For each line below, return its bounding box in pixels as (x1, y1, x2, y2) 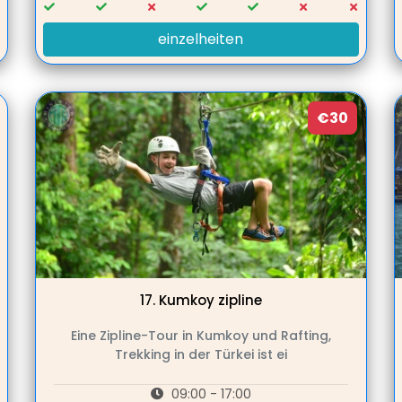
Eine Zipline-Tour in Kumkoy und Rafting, (70, 327, 331, 345)
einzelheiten (158, 29, 244, 50)
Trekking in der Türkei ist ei (114, 345, 287, 364)
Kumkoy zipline (158, 291, 262, 310)
